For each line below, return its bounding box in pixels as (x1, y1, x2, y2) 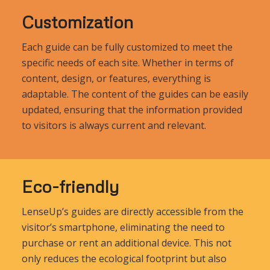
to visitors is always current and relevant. (21, 118, 206, 132)
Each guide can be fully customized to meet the (21, 40, 233, 54)
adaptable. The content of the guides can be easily (21, 87, 248, 101)
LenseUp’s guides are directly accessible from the (21, 204, 243, 218)
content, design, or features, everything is (21, 71, 211, 85)
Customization (21, 11, 133, 32)
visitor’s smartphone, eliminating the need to (21, 220, 225, 234)
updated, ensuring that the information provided (21, 102, 242, 116)
